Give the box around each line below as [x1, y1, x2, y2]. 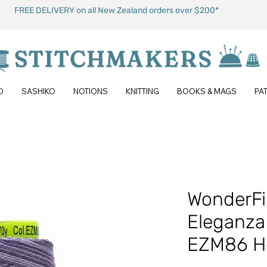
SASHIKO [21, 86, 55, 97]
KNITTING [126, 86, 159, 97]
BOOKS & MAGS [177, 86, 237, 97]
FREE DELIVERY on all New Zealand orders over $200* [14, 5, 219, 15]
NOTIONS [73, 86, 108, 97]
